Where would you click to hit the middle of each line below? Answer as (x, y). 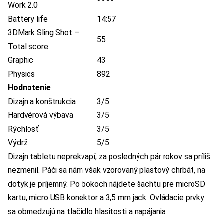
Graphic (21, 60)
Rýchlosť (23, 129)
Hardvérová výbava (41, 115)
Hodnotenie (29, 88)
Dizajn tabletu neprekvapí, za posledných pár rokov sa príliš (109, 157)
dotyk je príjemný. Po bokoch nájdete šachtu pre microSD (107, 184)
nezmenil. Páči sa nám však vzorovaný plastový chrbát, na (107, 170)
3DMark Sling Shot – (43, 33)
